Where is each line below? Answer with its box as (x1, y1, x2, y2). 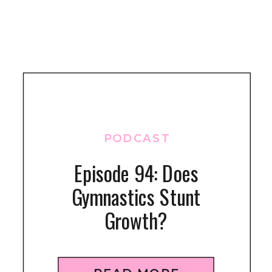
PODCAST (103, 131, 171, 144)
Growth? (104, 205, 168, 236)
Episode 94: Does (73, 157, 199, 188)
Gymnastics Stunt (71, 181, 201, 212)
